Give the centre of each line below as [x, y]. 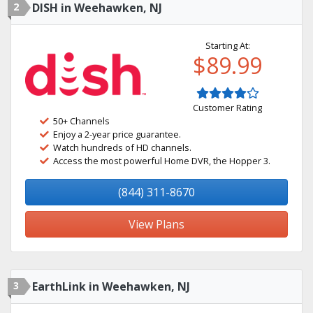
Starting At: [227, 45]
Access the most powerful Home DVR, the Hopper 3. [162, 161]
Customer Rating [227, 108]
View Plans [156, 224]
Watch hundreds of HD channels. [122, 147]
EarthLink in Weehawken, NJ [111, 286]
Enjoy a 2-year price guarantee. [117, 134]
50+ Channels [81, 121]
